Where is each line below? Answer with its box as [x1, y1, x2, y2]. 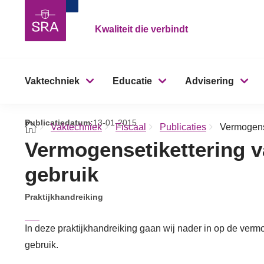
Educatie [113, 76, 152, 86]
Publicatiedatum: [25, 117, 93, 127]
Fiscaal [115, 121, 146, 132]
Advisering [185, 76, 234, 86]
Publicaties [160, 121, 206, 132]
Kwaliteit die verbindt [95, 24, 188, 34]
